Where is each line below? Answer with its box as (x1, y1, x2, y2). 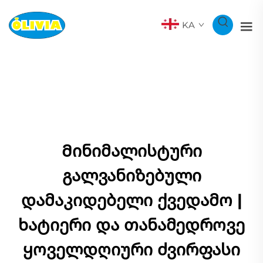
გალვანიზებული (62, 165, 201, 186)
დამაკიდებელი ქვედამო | (21, 190, 242, 210)
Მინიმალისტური (61, 140, 202, 161)
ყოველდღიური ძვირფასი (23, 239, 240, 259)
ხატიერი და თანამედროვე (18, 214, 245, 235)
